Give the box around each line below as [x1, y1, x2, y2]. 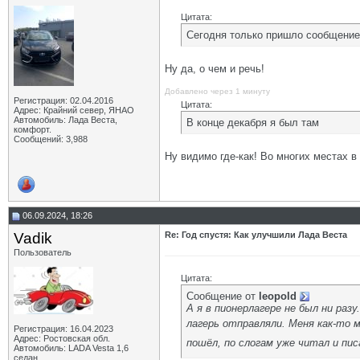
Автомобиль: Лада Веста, [14, 115, 117, 125]
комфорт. [14, 125, 51, 134]
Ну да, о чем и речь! [165, 63, 264, 75]
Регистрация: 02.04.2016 [14, 96, 113, 105]
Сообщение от [186, 290, 259, 302]
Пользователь [14, 247, 72, 257]
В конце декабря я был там [186, 117, 319, 129]
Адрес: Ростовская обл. [14, 333, 110, 343]
